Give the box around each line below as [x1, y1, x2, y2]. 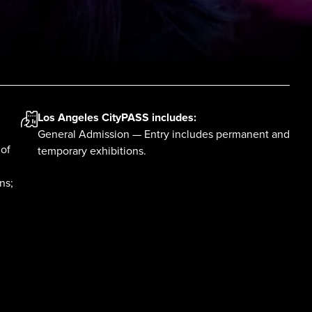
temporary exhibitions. [38, 144, 146, 158]
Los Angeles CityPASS [38, 111, 149, 125]
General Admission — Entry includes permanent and [38, 127, 290, 141]
